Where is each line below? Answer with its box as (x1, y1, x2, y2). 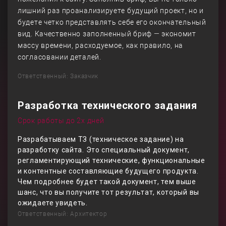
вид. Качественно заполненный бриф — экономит (18, 30, 196, 38)
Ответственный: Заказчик (18, 73, 99, 80)
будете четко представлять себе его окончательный (18, 18, 206, 26)
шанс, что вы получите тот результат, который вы (18, 188, 199, 196)
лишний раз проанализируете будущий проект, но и (18, 7, 204, 15)
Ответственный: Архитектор (18, 210, 107, 217)
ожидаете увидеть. (18, 199, 88, 207)
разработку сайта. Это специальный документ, (18, 146, 190, 154)
